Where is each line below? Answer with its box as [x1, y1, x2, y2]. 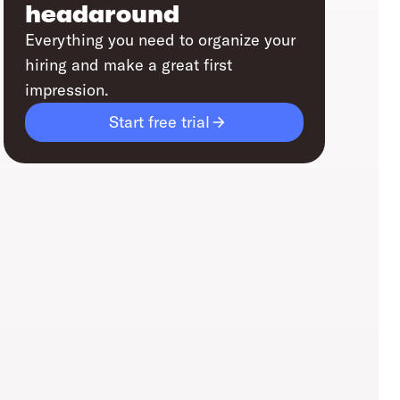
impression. [25, 79, 109, 101]
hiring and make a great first [25, 54, 232, 76]
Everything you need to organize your [25, 29, 296, 51]
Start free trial [108, 112, 210, 133]
